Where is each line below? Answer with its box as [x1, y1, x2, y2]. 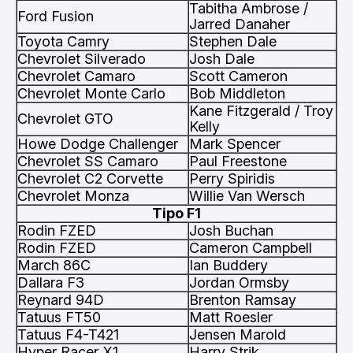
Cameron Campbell [189, 240, 312, 256]
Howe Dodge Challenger [17, 136, 178, 152]
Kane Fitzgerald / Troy [189, 102, 333, 119]
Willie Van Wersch [189, 188, 305, 204]
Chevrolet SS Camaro [17, 153, 158, 169]
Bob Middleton [189, 85, 285, 102]
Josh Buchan [189, 222, 273, 239]
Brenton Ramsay [189, 292, 296, 308]
